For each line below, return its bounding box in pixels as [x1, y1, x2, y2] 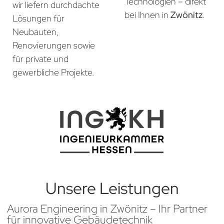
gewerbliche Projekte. [12, 66, 94, 78]
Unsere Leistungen [45, 177, 179, 199]
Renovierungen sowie [12, 39, 95, 51]
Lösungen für [12, 12, 64, 24]
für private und [12, 53, 68, 65]
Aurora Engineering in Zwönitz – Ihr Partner [7, 201, 207, 216]
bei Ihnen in [124, 8, 170, 20]
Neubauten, [12, 26, 59, 38]
